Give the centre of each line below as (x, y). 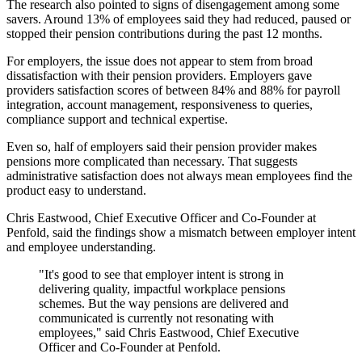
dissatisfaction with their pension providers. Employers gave (159, 76)
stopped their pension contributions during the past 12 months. (164, 34)
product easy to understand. (76, 191)
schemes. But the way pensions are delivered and (164, 304)
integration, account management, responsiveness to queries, (160, 105)
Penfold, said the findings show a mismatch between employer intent (181, 233)
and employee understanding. (81, 247)
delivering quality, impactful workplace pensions (162, 289)
